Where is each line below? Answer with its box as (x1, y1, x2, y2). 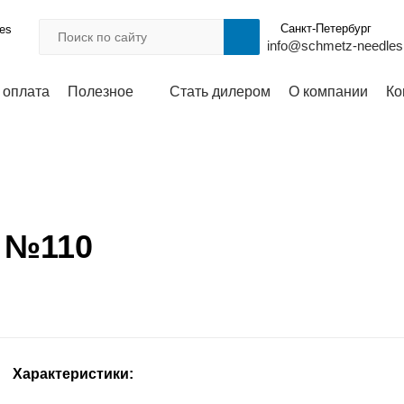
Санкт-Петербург (280, 22, 372, 35)
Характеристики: (13, 366, 133, 381)
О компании (289, 84, 368, 99)
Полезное (68, 84, 133, 99)
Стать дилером (170, 84, 271, 99)
